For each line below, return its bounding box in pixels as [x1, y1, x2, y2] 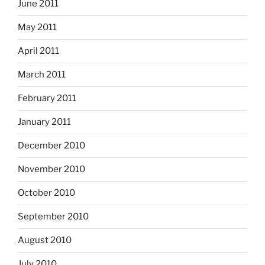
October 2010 [18, 188, 75, 199]
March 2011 [18, 69, 66, 80]
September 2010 [18, 211, 89, 222]
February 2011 [18, 93, 76, 104]
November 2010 [18, 164, 85, 175]
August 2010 [18, 235, 72, 246]
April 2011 [18, 46, 59, 57]
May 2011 [18, 22, 57, 33]
